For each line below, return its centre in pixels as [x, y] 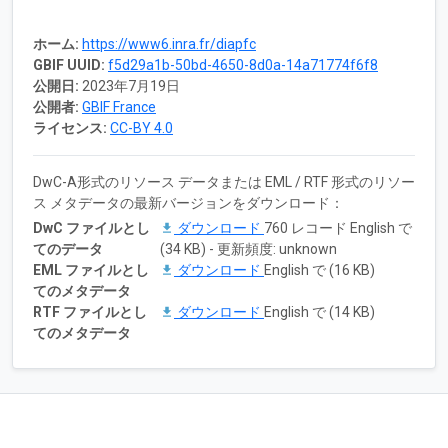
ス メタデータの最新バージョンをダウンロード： [188, 202]
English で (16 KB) [319, 269]
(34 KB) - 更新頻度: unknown [248, 248]
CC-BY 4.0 [141, 127]
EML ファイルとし [91, 269]
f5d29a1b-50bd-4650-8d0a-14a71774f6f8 [243, 64]
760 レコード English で [338, 227]
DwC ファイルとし [91, 227]
